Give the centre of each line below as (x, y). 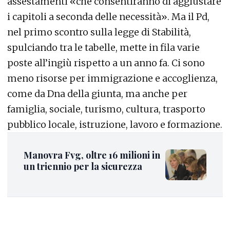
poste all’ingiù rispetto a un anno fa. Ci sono (106, 63)
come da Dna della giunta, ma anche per (97, 94)
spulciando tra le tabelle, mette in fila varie (103, 48)
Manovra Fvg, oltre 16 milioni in (92, 155)
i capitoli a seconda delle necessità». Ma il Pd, (108, 17)
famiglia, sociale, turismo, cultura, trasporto (106, 109)
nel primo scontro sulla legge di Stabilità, (99, 32)
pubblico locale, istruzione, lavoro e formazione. (115, 125)
